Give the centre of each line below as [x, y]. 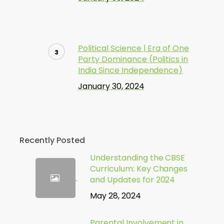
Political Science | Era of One [133, 48]
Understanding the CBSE [137, 158]
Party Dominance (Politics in [133, 59]
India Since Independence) [130, 70]
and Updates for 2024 [132, 180]
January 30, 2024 [111, 86]
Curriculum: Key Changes [139, 169]
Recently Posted [52, 140]
